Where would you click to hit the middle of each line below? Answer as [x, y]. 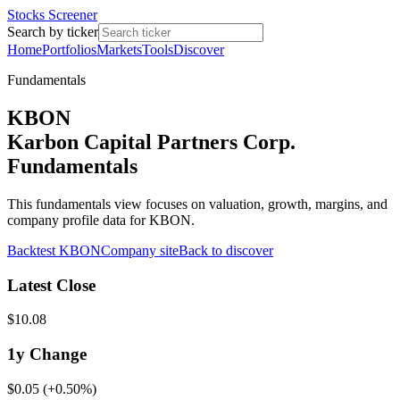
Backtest [33, 250]
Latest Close [51, 285]
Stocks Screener [52, 15]
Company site [140, 250]
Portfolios [69, 50]
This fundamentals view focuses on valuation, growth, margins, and [197, 204]
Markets [119, 50]
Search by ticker [53, 32]
